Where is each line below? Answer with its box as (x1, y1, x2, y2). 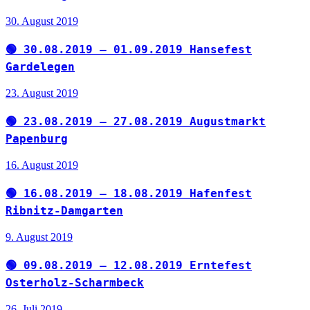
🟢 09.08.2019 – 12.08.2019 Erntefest (6, 258, 252, 272)
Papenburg (6, 131, 68, 145)
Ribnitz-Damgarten (6, 203, 123, 217)
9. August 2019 (6, 230, 73, 243)
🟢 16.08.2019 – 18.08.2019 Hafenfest (6, 186, 252, 200)
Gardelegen (6, 60, 75, 74)
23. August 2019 (6, 87, 78, 100)
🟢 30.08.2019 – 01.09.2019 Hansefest (6, 43, 252, 57)
